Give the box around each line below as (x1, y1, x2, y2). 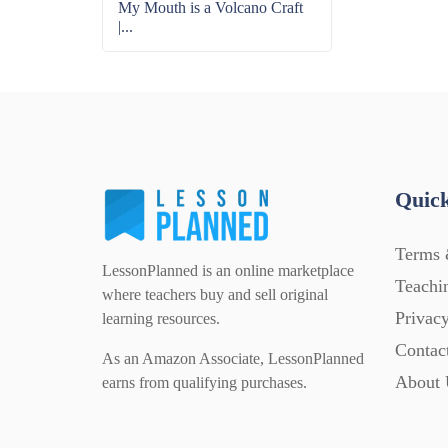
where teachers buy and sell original (102, 286, 328, 304)
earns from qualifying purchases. (102, 374, 307, 392)
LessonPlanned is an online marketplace (102, 262, 354, 280)
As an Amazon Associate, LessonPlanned (102, 350, 364, 368)
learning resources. (102, 310, 220, 328)
